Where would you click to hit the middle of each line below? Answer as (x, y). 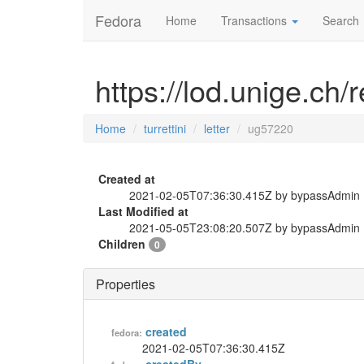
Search (341, 20)
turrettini (165, 128)
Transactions (256, 20)
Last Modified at (143, 211)
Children (123, 244)
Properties (126, 284)
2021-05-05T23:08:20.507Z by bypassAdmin (245, 227)
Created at (127, 179)
